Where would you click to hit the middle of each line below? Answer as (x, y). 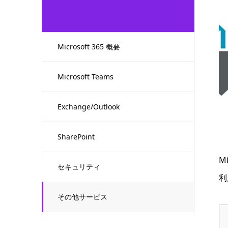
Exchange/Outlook (89, 107)
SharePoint (76, 137)
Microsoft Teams (85, 77)
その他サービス (82, 197)
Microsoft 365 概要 (89, 47)
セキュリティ (79, 167)
